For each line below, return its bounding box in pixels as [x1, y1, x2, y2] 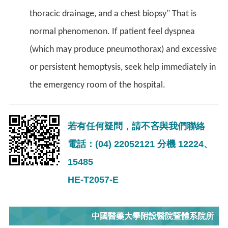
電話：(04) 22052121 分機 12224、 [68, 138, 213, 149]
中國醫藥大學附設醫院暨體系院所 [92, 211, 214, 220]
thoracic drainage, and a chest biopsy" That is [30, 9, 196, 19]
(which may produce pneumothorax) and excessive [30, 44, 217, 54]
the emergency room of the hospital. [30, 80, 165, 90]
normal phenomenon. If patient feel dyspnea [30, 26, 195, 37]
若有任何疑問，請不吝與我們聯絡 [68, 121, 205, 131]
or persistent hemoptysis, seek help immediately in [30, 62, 216, 72]
